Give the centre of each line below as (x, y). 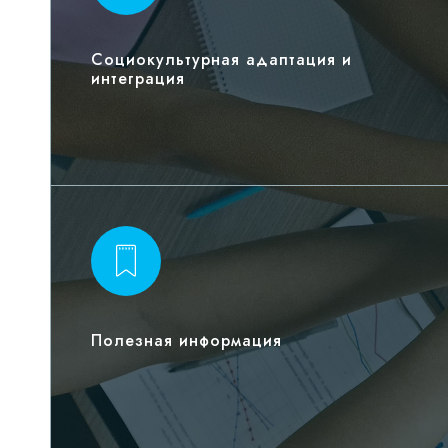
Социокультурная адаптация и (221, 60)
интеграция (138, 79)
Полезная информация (186, 341)
